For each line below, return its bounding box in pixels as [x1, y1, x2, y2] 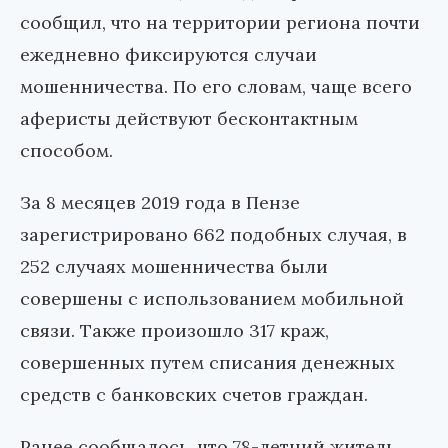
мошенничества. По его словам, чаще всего [20, 75, 412, 99]
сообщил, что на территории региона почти [20, 11, 420, 35]
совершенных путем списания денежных [20, 351, 395, 375]
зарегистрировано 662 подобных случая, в [20, 223, 407, 247]
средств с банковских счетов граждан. [20, 383, 368, 407]
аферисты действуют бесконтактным [20, 107, 358, 131]
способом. [20, 139, 113, 163]
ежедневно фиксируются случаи [20, 43, 317, 67]
